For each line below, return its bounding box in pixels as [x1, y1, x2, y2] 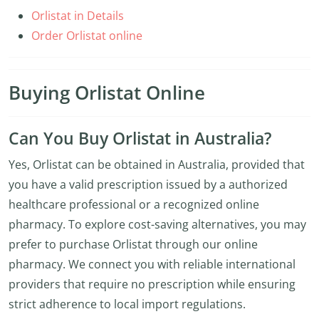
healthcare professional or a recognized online [9, 197, 259, 212]
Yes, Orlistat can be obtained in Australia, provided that [9, 157, 305, 172]
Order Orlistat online [31, 28, 142, 43]
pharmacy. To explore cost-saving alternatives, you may [9, 216, 306, 232]
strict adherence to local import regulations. [9, 296, 246, 312]
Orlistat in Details [31, 8, 124, 23]
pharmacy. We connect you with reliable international [9, 256, 296, 272]
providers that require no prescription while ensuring [9, 276, 296, 292]
